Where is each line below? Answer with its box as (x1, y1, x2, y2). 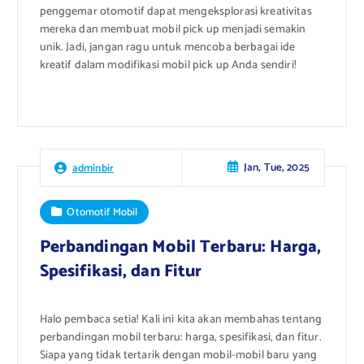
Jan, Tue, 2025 (243, 158, 310, 177)
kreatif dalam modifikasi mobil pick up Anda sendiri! (39, 56, 297, 76)
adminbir (71, 158, 115, 177)
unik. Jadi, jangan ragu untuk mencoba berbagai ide (39, 38, 296, 58)
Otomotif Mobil (67, 202, 138, 221)
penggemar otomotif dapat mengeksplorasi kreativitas (39, 2, 312, 22)
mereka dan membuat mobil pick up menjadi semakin (39, 20, 306, 40)
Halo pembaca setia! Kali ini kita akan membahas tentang (39, 310, 323, 329)
